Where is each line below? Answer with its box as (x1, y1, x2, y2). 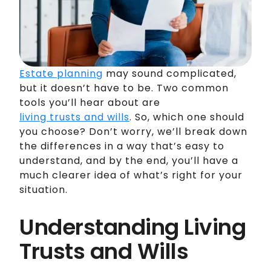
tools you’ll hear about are (19, 95, 160, 109)
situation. (19, 182, 68, 197)
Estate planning (19, 66, 103, 80)
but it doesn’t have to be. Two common (19, 80, 229, 95)
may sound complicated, (103, 66, 237, 80)
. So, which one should (129, 109, 244, 124)
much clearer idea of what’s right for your (19, 168, 243, 182)
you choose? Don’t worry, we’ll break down (19, 124, 247, 139)
